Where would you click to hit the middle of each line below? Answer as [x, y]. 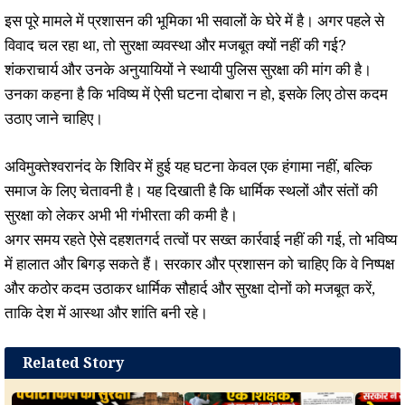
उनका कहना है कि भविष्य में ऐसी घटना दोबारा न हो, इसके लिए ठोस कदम [196, 94]
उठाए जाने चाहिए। [54, 118]
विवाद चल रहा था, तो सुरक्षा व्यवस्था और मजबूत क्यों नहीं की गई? [175, 45]
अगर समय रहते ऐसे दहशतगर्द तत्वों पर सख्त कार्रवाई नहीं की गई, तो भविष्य [201, 239]
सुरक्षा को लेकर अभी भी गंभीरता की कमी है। [121, 214]
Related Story [73, 363]
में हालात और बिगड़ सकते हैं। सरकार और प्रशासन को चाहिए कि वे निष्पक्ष [199, 263]
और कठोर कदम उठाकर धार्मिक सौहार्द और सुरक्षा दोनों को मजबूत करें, [190, 287]
